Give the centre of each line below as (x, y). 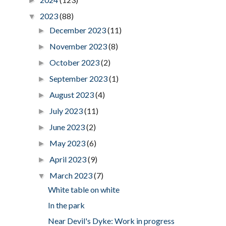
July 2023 (67, 110)
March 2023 (72, 175)
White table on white (83, 189)
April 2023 (69, 159)
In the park (66, 205)
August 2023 (72, 94)
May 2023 (68, 143)
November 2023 (79, 46)
